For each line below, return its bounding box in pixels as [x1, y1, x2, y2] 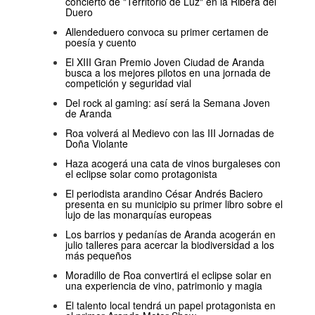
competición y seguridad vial [65, 76, 191, 91]
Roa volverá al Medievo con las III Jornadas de [65, 126, 274, 141]
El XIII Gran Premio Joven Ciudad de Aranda [65, 55, 264, 70]
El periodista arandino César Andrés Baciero [65, 186, 263, 201]
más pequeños [65, 248, 131, 263]
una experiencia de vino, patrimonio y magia [65, 278, 262, 293]
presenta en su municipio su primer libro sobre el [65, 197, 283, 212]
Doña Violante [65, 136, 128, 151]
